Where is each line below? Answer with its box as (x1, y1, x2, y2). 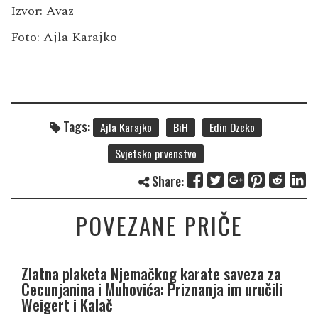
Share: (149, 172, 184, 191)
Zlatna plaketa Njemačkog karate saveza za (21, 262, 281, 285)
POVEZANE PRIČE (75, 208, 243, 243)
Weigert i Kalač (21, 293, 113, 317)
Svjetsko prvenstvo (114, 145, 197, 163)
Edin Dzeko (209, 119, 255, 136)
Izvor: (11, 1, 46, 21)
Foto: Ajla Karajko (11, 28, 117, 48)
